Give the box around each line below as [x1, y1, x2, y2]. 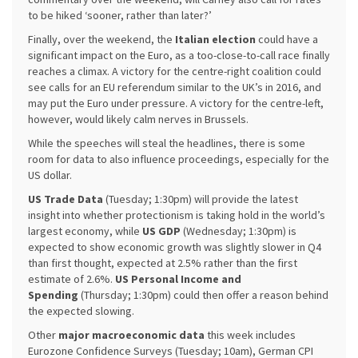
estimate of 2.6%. [28, 272, 115, 286]
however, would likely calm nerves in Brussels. [28, 112, 249, 126]
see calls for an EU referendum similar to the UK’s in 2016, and [28, 80, 321, 94]
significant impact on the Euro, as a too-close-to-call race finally [28, 48, 330, 62]
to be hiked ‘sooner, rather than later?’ [28, 8, 212, 22]
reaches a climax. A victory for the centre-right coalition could [28, 64, 321, 78]
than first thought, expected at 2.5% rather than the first [28, 256, 297, 270]
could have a [256, 32, 318, 46]
